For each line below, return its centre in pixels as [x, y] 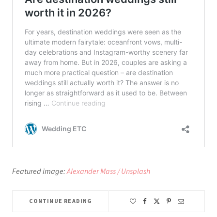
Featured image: [39, 171]
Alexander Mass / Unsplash [109, 171]
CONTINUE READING [61, 201]
